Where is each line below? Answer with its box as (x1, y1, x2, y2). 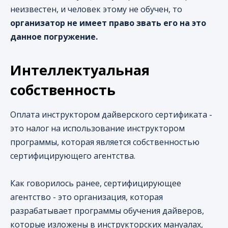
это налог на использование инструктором (10, 123, 185, 134)
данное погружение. (10, 31, 98, 43)
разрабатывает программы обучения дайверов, (10, 205, 204, 217)
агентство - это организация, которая (10, 191, 163, 203)
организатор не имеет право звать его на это (10, 17, 206, 29)
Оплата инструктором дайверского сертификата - (10, 109, 212, 121)
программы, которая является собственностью (10, 136, 199, 148)
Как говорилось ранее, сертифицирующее (10, 178, 181, 189)
